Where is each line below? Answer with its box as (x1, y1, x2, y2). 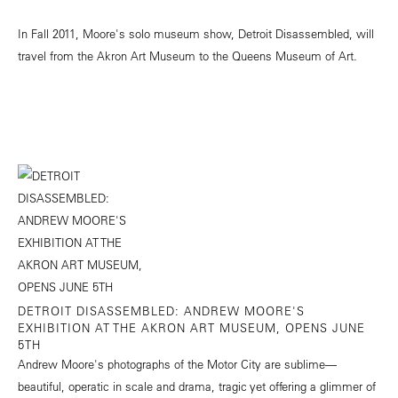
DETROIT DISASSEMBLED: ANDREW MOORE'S (18, 303, 305, 319)
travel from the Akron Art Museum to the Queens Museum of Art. (18, 48, 357, 64)
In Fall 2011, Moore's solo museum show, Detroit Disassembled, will (18, 26, 374, 42)
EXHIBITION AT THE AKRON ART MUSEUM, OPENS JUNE (18, 320, 365, 336)
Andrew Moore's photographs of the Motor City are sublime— (18, 356, 337, 372)
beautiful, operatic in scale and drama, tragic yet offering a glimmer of (18, 378, 376, 394)
